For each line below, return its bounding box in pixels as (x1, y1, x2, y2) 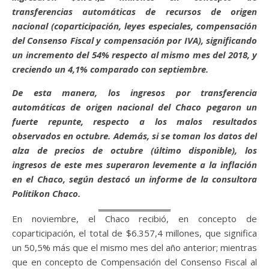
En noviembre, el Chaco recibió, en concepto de (12, 213, 257, 225)
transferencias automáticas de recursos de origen (12, 5, 257, 17)
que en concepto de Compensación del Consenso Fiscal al (12, 256, 257, 268)
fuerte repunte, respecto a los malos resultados (12, 115, 257, 127)
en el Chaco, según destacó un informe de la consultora (12, 173, 257, 185)
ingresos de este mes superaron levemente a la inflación (12, 159, 257, 171)
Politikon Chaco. (12, 187, 80, 199)
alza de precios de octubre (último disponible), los (12, 144, 257, 156)
